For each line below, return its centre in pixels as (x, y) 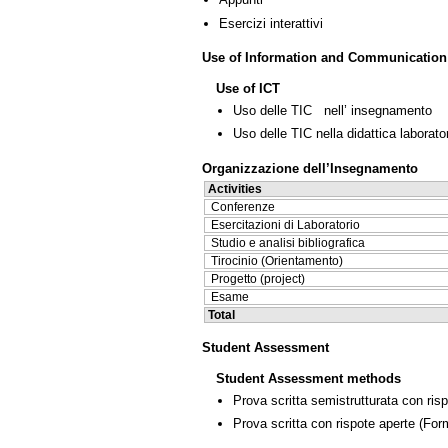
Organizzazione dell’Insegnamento (310, 169)
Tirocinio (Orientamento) (277, 261)
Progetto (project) (258, 279)
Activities (235, 189)
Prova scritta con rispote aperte (324, 424)
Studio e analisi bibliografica (288, 243)
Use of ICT (248, 89)
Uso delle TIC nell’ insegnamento (332, 111)
